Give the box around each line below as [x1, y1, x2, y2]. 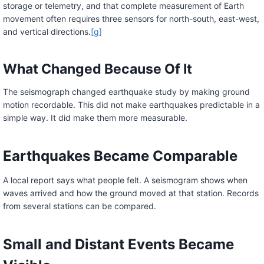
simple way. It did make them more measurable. [2, 113, 187, 123]
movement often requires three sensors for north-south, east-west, [2, 14, 259, 24]
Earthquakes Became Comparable [2, 147, 237, 165]
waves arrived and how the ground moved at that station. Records [2, 188, 259, 199]
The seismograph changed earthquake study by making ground [2, 87, 250, 97]
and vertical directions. [2, 27, 91, 37]
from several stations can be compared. [2, 201, 156, 212]
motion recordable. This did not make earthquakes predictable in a [2, 100, 260, 110]
